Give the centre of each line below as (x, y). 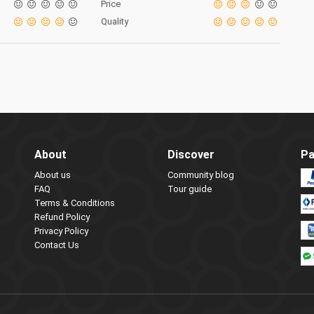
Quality (115, 21)
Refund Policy (62, 217)
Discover (191, 155)
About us (53, 175)
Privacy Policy (61, 231)
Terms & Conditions (75, 203)
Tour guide (190, 189)
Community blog (201, 175)
